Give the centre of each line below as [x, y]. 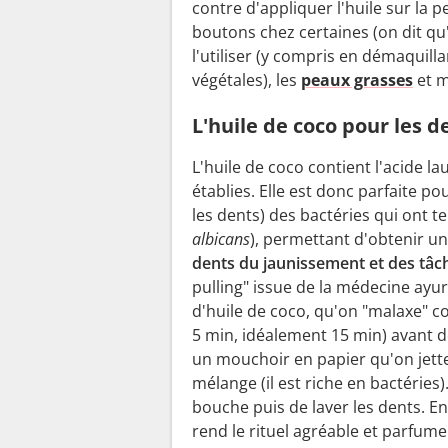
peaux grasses [357, 80]
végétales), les [246, 80]
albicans [221, 239]
